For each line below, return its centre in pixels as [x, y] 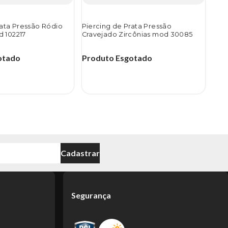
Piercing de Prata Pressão [127, 26]
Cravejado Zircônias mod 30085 [137, 35]
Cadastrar [80, 153]
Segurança [91, 195]
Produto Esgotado [117, 58]
